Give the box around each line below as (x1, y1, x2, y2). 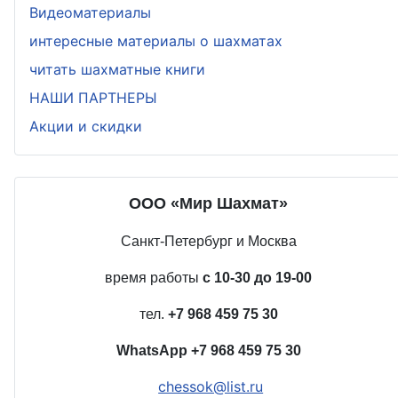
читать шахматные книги (29, 60, 205, 78)
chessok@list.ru (158, 377, 264, 395)
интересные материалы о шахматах (29, 31, 283, 50)
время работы (105, 269, 203, 285)
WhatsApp (115, 342, 191, 358)
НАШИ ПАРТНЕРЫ (29, 88, 157, 107)
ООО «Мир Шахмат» (129, 194, 289, 212)
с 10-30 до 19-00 (203, 269, 313, 285)
